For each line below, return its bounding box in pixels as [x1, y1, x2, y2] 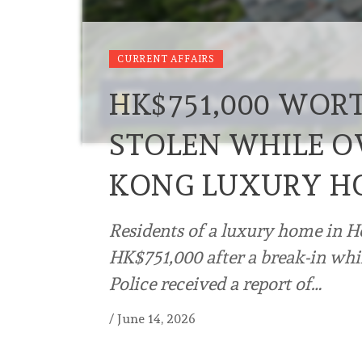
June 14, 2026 [117, 311, 196, 327]
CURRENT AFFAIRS [117, 53, 215, 65]
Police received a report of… [109, 273, 322, 295]
